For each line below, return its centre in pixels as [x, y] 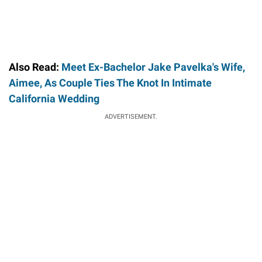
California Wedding [54, 99]
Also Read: [35, 67]
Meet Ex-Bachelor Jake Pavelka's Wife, [153, 67]
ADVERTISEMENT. [131, 117]
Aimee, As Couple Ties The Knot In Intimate [110, 83]
